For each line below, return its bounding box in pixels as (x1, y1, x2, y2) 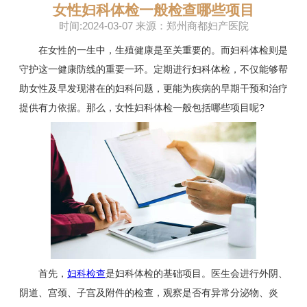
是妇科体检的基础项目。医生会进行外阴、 (106, 268, 288, 280)
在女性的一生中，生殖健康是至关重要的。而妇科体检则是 (19, 45, 288, 56)
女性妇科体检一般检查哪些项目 (53, 2, 254, 19)
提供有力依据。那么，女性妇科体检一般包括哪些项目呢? (19, 102, 265, 114)
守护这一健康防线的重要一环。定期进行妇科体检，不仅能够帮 (19, 64, 288, 75)
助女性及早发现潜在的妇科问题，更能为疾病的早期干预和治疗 (19, 83, 288, 95)
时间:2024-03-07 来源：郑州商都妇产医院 (58, 20, 249, 32)
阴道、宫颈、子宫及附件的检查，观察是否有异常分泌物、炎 (19, 287, 278, 299)
